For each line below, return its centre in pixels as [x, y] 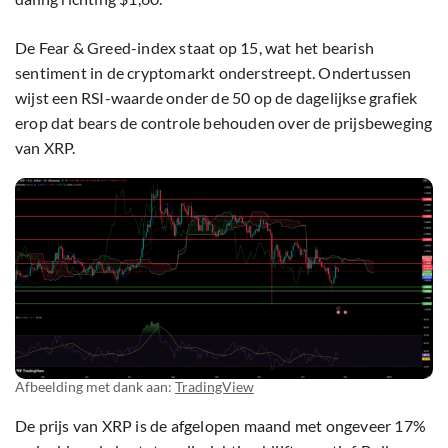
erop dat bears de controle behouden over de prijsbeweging [224, 123]
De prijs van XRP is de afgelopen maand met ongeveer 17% [221, 426]
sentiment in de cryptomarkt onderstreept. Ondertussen [213, 73]
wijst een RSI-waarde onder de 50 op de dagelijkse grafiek [216, 98]
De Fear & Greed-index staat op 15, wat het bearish [195, 48]
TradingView [214, 387]
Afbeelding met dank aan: [95, 387]
